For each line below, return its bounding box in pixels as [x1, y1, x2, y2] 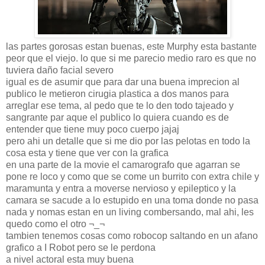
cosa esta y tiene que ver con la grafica [6, 147, 169, 158]
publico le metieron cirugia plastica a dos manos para [6, 88, 229, 99]
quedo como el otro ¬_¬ [6, 218, 105, 229]
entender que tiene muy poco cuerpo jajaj [6, 124, 179, 134]
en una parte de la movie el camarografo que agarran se [6, 159, 240, 170]
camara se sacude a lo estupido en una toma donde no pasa [6, 195, 258, 205]
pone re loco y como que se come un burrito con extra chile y [6, 171, 259, 182]
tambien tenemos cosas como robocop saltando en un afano [6, 230, 258, 241]
